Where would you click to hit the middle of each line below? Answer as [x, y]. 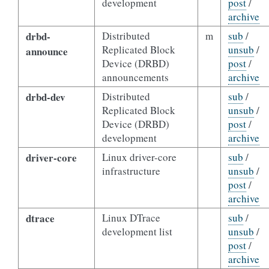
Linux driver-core [139, 157]
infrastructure [131, 171]
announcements [135, 77]
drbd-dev [45, 97]
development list [137, 231]
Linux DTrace [131, 218]
